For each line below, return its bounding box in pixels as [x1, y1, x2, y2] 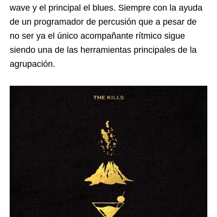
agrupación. [10, 59, 55, 69]
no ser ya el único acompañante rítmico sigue [10, 31, 185, 41]
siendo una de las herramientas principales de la [10, 45, 197, 55]
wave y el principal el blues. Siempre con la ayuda [10, 2, 202, 13]
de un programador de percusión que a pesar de [10, 16, 197, 27]
